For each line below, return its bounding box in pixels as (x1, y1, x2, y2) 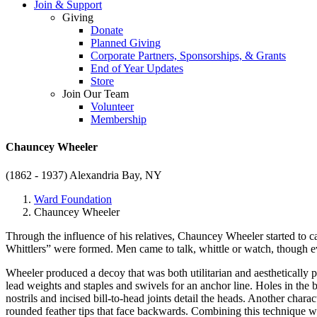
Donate (91, 24, 123, 36)
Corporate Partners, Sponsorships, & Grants (91, 50, 286, 62)
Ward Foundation (34, 192, 112, 205)
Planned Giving (91, 37, 161, 49)
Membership (91, 113, 146, 125)
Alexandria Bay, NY (69, 168, 162, 181)
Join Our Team (62, 88, 129, 100)
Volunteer (91, 100, 134, 113)
